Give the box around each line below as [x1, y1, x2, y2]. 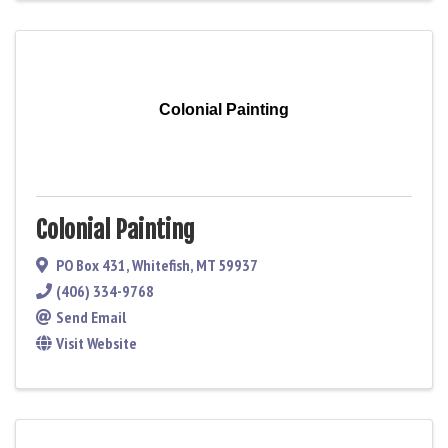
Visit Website [56, 333, 137, 354]
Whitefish [132, 255, 190, 276]
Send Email [56, 307, 126, 328]
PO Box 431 [56, 255, 126, 276]
